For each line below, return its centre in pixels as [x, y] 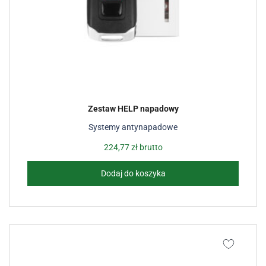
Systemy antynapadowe [133, 127]
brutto [150, 147]
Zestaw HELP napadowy [133, 109]
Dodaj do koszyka [133, 173]
